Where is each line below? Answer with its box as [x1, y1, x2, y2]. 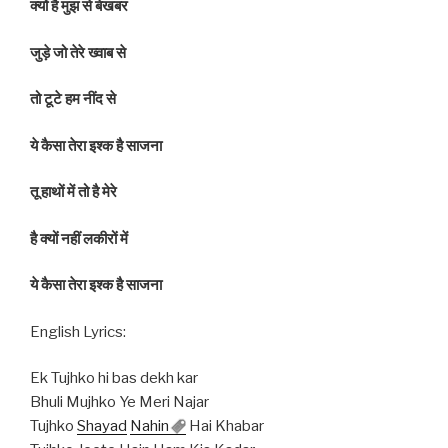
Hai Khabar [186, 417, 264, 436]
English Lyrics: [30, 322, 126, 341]
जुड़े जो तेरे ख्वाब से [30, 43, 126, 62]
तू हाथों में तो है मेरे [30, 183, 117, 202]
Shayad [77, 417, 127, 436]
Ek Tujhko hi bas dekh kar [30, 369, 198, 388]
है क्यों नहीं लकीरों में [30, 229, 128, 248]
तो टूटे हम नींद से [30, 90, 116, 109]
